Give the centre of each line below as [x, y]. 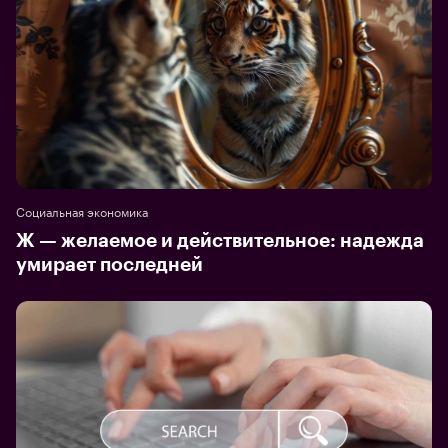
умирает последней [109, 264]
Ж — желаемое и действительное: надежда [220, 240]
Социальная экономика [82, 210]
